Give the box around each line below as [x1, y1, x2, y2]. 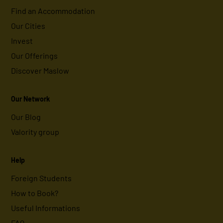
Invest [11, 36, 33, 46]
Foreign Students [11, 173, 72, 183]
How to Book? [11, 188, 59, 198]
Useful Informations [11, 203, 81, 213]
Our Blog [11, 112, 41, 122]
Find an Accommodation [11, 6, 96, 16]
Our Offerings [11, 51, 58, 61]
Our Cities [11, 21, 46, 31]
